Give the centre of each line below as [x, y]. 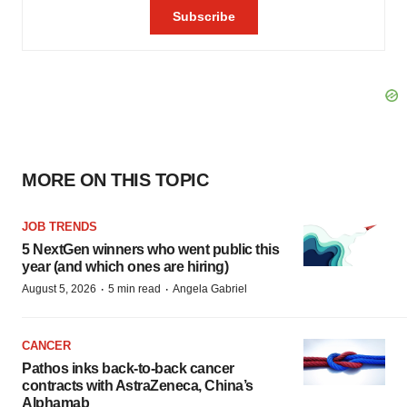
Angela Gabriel [210, 289]
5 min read [134, 289]
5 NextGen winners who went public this [150, 249]
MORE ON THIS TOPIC [115, 180]
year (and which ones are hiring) [125, 267]
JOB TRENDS [60, 227]
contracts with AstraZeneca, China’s [138, 386]
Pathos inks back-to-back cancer [128, 368]
